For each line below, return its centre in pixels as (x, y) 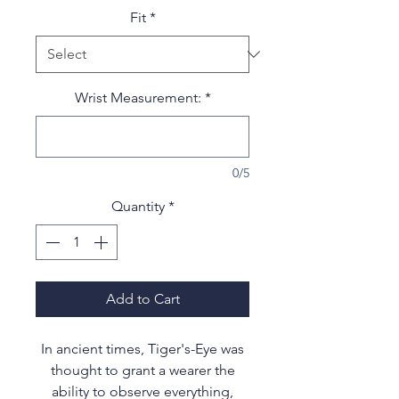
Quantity (138, 207)
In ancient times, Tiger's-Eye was (142, 349)
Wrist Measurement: (138, 98)
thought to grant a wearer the (142, 370)
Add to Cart (142, 299)
